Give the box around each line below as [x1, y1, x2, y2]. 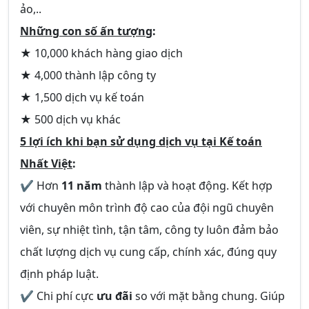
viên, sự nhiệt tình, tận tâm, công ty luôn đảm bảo [20, 222, 279, 237]
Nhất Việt [20, 156, 72, 171]
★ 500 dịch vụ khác [20, 112, 121, 127]
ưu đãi [97, 288, 132, 303]
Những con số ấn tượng [20, 23, 152, 39]
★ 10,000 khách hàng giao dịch [20, 46, 183, 61]
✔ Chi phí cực [20, 288, 97, 303]
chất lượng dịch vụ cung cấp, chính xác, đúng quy [20, 244, 277, 259]
